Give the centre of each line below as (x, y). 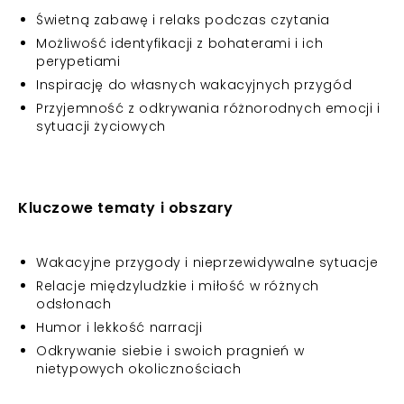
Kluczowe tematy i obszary (126, 208)
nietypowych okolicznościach (139, 369)
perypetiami (78, 61)
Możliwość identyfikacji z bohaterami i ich (180, 43)
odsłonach (74, 304)
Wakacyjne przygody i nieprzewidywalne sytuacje (207, 262)
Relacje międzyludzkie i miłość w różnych (178, 286)
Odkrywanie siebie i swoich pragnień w (170, 351)
